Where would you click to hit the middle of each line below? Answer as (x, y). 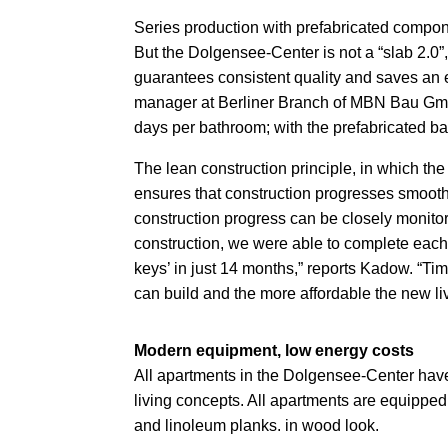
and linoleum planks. (208, 425)
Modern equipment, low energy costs (274, 350)
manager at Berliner (204, 102)
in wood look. (332, 425)
